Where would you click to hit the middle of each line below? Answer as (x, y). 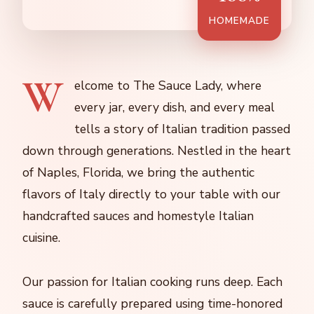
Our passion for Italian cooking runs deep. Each (152, 281)
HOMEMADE (239, 20)
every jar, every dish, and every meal (175, 107)
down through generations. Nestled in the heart (157, 150)
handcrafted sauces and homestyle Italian (138, 216)
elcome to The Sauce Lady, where (168, 85)
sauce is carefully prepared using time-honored (152, 303)
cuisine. (41, 237)
